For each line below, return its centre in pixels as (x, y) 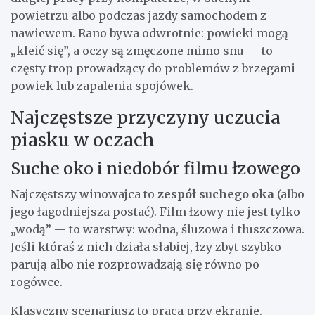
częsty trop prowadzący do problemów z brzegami (153, 69)
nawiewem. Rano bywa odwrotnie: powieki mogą (149, 33)
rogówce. (37, 282)
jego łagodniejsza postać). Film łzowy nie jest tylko (155, 212)
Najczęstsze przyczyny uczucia (146, 118)
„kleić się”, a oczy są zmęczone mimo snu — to (142, 51)
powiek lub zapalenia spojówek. (102, 86)
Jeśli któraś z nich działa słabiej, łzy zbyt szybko (146, 247)
